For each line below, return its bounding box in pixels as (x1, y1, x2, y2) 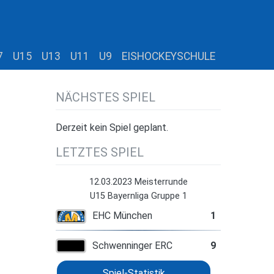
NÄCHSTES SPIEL (56, 89, 155, 105)
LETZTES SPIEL (56, 144, 144, 160)
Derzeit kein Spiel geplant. (56, 121, 168, 133)
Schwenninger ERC (92, 240, 172, 252)
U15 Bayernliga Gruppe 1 (89, 190, 187, 201)
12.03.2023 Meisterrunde (89, 176, 188, 187)
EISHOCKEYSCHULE (122, 50, 215, 62)
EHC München (92, 209, 152, 221)
